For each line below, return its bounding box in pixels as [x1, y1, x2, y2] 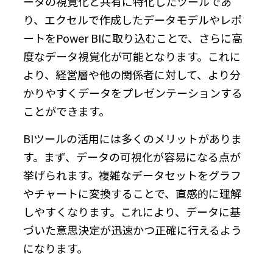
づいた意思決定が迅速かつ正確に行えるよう [23, 221, 242, 238]
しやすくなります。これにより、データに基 [23, 203, 241, 219]
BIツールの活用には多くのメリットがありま [23, 130, 242, 146]
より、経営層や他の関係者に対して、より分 [23, 66, 241, 82]
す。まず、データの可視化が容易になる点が [23, 148, 241, 165]
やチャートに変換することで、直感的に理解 [23, 185, 241, 201]
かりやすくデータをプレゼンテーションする [23, 84, 243, 101]
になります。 [23, 239, 88, 256]
